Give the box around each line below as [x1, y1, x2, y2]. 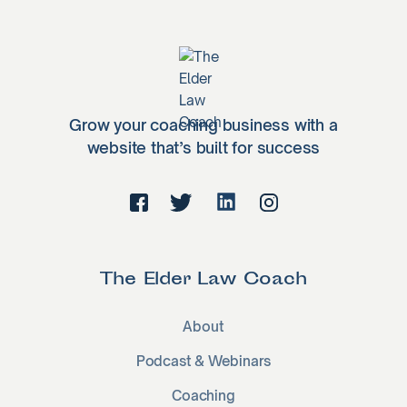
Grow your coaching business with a [69, 114, 338, 134]
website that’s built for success [86, 137, 321, 157]
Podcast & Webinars [135, 352, 272, 370]
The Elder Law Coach [100, 266, 307, 293]
